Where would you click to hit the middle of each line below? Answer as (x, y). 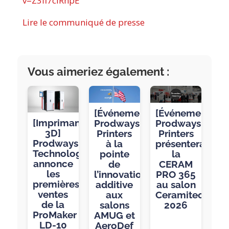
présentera (180, 144)
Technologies (63, 154)
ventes (53, 194)
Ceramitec (180, 195)
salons (114, 205)
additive (114, 185)
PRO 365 (176, 175)
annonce (53, 164)
